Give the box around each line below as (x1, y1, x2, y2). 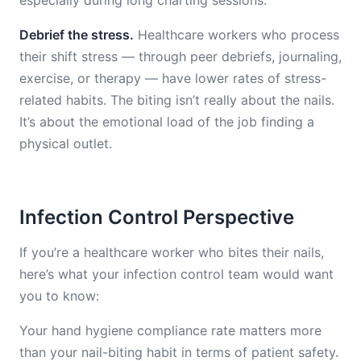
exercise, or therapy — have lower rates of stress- (19, 70, 326, 86)
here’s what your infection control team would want (19, 266, 334, 282)
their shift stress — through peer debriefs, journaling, (19, 48, 342, 64)
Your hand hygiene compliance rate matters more (19, 322, 322, 338)
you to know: (19, 288, 99, 304)
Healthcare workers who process (134, 27, 339, 43)
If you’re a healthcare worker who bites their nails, (19, 244, 324, 260)
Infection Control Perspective (19, 205, 294, 229)
